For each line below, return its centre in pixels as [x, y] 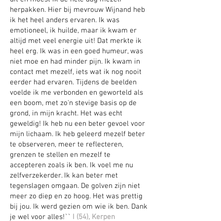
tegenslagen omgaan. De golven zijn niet [75, 186]
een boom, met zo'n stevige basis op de [73, 103]
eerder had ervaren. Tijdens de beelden [73, 82]
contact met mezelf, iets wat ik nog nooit [76, 72]
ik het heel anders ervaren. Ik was [65, 20]
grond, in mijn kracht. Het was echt [66, 113]
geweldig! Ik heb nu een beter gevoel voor [77, 124]
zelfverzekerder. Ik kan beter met [64, 176]
